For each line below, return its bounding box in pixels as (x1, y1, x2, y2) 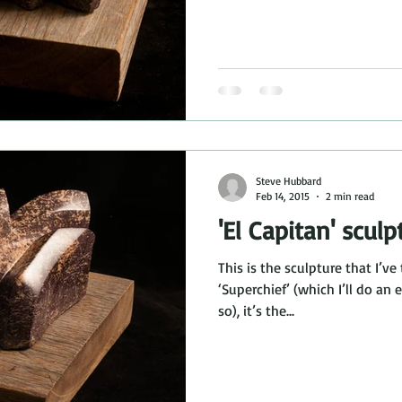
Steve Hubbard (256, 174, 321, 188)
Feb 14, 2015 (256, 189, 310, 203)
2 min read (326, 189, 374, 203)
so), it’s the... (218, 301, 294, 319)
